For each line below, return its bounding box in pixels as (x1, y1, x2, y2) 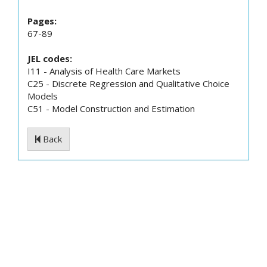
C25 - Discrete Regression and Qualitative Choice (27, 77, 229, 89)
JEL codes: (27, 52, 72, 64)
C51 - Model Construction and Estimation (27, 103, 195, 114)
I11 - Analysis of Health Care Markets (27, 65, 181, 77)
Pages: (27, 15, 57, 27)
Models (27, 90, 58, 102)
